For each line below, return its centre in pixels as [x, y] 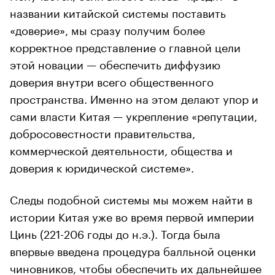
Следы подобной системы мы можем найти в [131, 198]
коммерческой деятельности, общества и [121, 149]
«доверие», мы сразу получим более [107, 29]
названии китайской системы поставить [118, 11]
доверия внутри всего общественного [112, 80]
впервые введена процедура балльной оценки [133, 250]
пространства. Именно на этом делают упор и [134, 97]
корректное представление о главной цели [125, 46]
